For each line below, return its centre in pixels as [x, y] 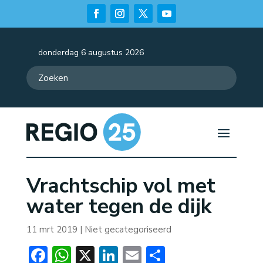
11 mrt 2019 [52, 230]
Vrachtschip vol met [121, 186]
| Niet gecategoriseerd [124, 230]
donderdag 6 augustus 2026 [91, 53]
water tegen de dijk [119, 207]
